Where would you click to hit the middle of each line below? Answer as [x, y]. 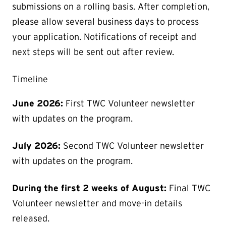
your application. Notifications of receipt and [104, 37]
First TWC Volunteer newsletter [129, 103]
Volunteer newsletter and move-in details [97, 203]
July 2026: [36, 146]
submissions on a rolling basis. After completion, [111, 6]
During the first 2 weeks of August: [91, 188]
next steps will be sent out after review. [93, 52]
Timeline [30, 79]
